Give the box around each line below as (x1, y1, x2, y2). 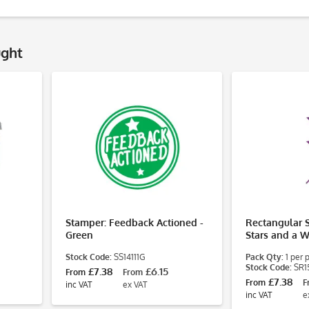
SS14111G (112, 252, 146, 262)
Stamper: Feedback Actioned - (66, 217, 203, 228)
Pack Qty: (246, 252, 283, 262)
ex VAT (123, 279, 147, 290)
